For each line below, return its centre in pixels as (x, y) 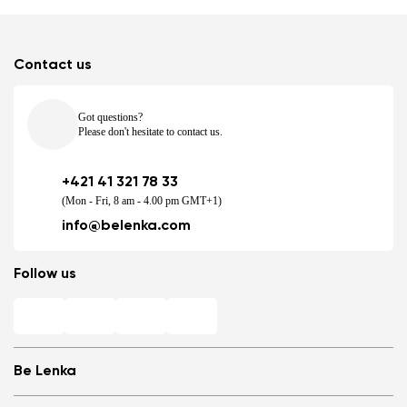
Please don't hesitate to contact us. (150, 132)
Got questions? (110, 118)
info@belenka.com (126, 227)
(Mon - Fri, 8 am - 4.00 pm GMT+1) (142, 201)
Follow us (45, 275)
